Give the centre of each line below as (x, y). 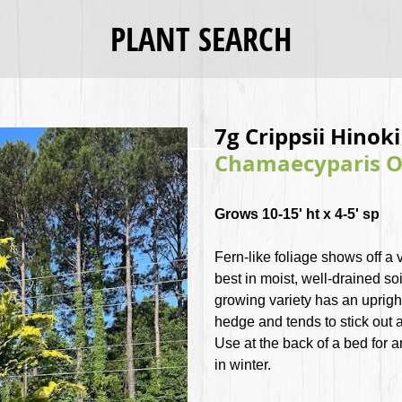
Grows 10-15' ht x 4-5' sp (297, 214)
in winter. (243, 365)
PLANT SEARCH (201, 39)
